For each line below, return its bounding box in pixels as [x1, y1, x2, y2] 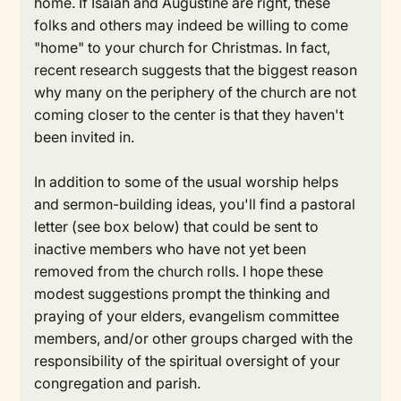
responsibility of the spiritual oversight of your [34, 352, 341, 371]
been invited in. [34, 128, 135, 147]
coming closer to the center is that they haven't [34, 106, 345, 124]
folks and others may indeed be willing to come [34, 16, 349, 35]
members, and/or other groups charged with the [34, 329, 354, 348]
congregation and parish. [34, 374, 201, 393]
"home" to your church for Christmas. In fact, [34, 38, 331, 57]
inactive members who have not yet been [34, 240, 307, 259]
